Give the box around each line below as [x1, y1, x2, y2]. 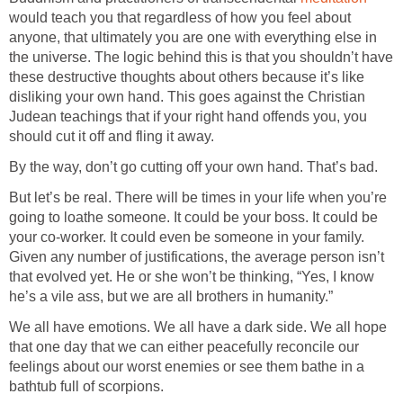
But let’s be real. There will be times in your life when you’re [9, 190, 387, 206]
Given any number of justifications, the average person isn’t [9, 249, 384, 265]
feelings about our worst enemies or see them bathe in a [9, 359, 364, 375]
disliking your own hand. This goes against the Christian [9, 89, 365, 105]
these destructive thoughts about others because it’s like [9, 69, 364, 85]
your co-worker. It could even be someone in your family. [9, 229, 364, 246]
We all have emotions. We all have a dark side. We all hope [9, 319, 387, 336]
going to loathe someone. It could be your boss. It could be [9, 210, 378, 226]
